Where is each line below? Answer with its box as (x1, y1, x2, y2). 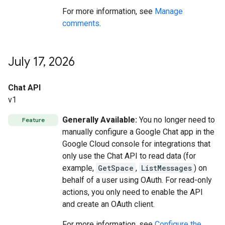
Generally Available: (62, 115, 137, 125)
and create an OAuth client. (62, 199, 155, 209)
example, (62, 163, 96, 173)
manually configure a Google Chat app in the (62, 127, 214, 137)
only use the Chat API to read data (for (62, 151, 196, 161)
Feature (22, 116, 45, 124)
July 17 (8, 54, 43, 69)
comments (62, 19, 99, 28)
